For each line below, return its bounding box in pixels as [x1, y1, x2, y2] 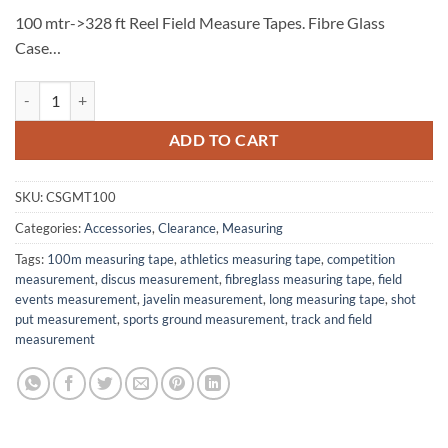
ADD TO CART [168, 130, 280, 149]
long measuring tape [269, 290, 385, 307]
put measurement [15, 310, 117, 327]
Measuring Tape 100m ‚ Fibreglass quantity [14, 82, 277, 100]
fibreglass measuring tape [225, 270, 372, 287]
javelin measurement [143, 290, 263, 307]
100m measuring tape [47, 250, 174, 267]
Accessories [84, 219, 152, 236]
